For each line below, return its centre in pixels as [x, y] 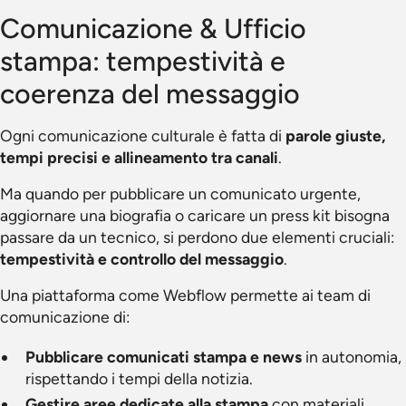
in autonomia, [352, 357]
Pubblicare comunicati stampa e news [164, 357]
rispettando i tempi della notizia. [139, 378]
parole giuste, [336, 135]
